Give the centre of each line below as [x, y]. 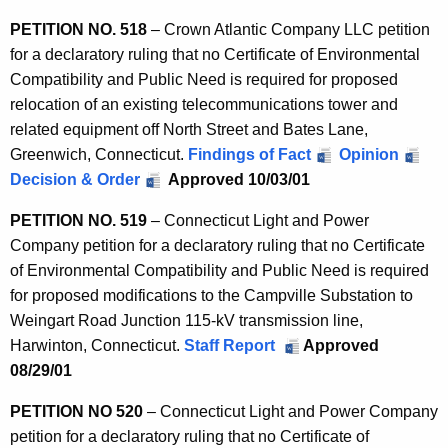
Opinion [369, 155]
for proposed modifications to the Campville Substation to [211, 296]
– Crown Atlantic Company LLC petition [288, 30]
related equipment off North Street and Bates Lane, [189, 130]
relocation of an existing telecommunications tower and [204, 105]
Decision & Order [75, 180]
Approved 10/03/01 [245, 180]
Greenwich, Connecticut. [99, 155]
